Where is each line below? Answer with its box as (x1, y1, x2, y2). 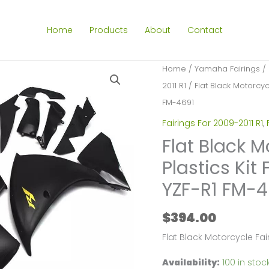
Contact (187, 24, 223, 36)
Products (89, 24, 128, 36)
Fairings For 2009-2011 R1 (162, 116, 263, 129)
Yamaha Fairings (194, 63, 260, 74)
